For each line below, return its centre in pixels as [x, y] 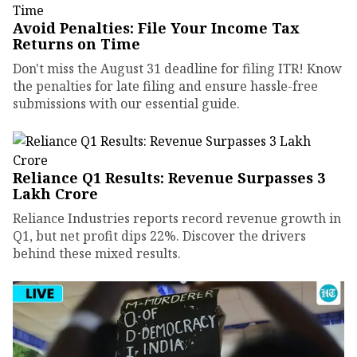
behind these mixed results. [97, 253]
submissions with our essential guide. [126, 103]
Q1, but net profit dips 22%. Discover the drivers [159, 235]
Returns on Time [76, 43]
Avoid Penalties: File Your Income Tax [156, 27]
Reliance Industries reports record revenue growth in [177, 218]
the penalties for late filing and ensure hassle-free [165, 86]
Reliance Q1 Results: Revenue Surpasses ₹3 [169, 177]
